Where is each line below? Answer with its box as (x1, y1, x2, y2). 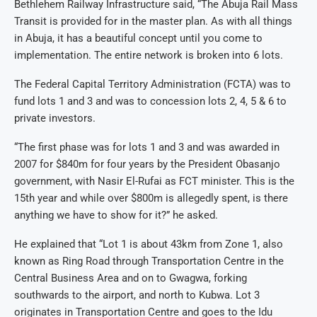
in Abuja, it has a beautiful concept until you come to (14, 32, 263, 45)
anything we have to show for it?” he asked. (14, 209, 218, 222)
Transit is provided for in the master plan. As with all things (14, 15, 292, 28)
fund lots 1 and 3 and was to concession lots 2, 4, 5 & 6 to (14, 95, 287, 108)
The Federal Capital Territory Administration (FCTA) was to (14, 78, 291, 91)
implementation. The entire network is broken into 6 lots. (14, 49, 283, 62)
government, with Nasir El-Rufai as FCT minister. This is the (14, 175, 294, 188)
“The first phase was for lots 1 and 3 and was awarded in (14, 141, 279, 154)
